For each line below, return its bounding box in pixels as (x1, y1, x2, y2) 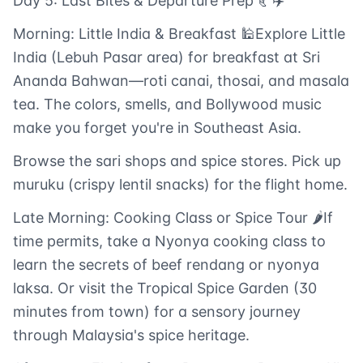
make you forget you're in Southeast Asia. (13, 119, 301, 137)
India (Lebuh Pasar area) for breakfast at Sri (13, 49, 320, 66)
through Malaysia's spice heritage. (13, 327, 250, 344)
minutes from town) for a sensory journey (13, 303, 301, 321)
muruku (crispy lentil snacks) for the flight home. (13, 176, 348, 194)
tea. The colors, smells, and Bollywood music (13, 96, 322, 113)
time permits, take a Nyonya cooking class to (13, 233, 326, 250)
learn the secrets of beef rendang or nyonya (13, 256, 319, 274)
